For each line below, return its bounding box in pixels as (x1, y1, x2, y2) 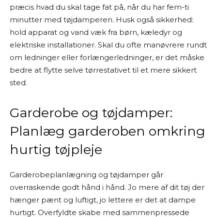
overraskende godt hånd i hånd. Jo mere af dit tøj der (10, 183, 204, 192)
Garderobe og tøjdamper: (10, 105, 172, 121)
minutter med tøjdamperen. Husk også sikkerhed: (10, 15, 193, 24)
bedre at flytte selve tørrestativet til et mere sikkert (10, 65, 197, 75)
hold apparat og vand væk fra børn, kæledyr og (10, 28, 182, 37)
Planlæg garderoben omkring (10, 123, 205, 139)
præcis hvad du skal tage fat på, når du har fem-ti (10, 2, 189, 12)
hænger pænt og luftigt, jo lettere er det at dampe (10, 195, 196, 204)
